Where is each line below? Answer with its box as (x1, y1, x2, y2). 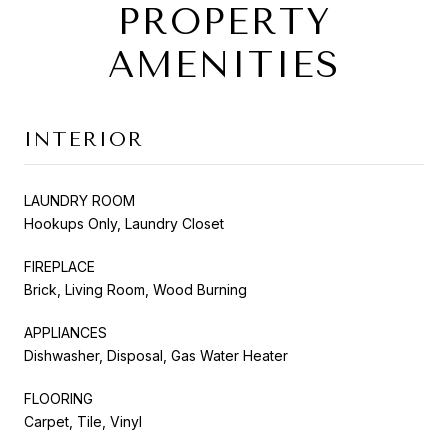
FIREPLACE (24, 257, 95, 275)
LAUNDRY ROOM (24, 191, 135, 209)
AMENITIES (108, 43, 340, 86)
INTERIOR (24, 127, 144, 151)
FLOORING (24, 389, 93, 407)
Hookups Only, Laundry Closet (24, 214, 224, 232)
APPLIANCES (24, 323, 107, 341)
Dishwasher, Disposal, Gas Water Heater (24, 346, 288, 364)
